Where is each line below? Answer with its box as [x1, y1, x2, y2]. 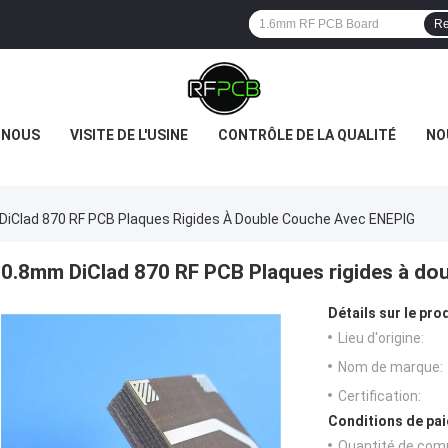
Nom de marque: [338, 359, 443, 376]
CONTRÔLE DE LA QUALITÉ [218, 127, 396, 143]
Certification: [338, 388, 421, 405]
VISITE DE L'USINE [70, 127, 188, 143]
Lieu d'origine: [338, 330, 424, 347]
